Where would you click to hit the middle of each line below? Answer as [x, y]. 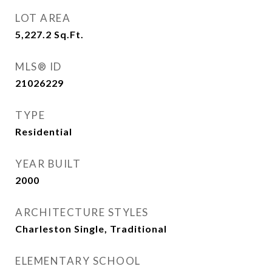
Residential [44, 131]
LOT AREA [43, 18]
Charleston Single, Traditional [91, 229]
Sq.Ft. [69, 34]
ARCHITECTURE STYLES [82, 212]
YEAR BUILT [48, 164]
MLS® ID [39, 66]
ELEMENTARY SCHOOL [78, 261]
